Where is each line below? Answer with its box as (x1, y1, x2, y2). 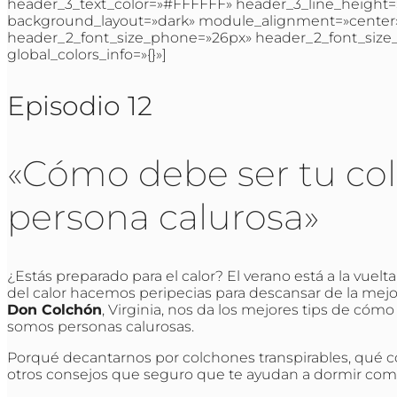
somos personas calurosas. (7, 318, 198, 336)
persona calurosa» (7, 194, 319, 238)
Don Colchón (7, 301, 102, 319)
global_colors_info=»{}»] (7, 45, 167, 63)
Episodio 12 (7, 89, 152, 122)
